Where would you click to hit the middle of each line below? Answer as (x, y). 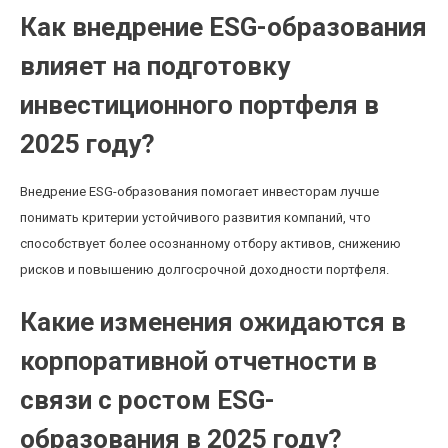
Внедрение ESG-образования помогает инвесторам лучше (199, 191)
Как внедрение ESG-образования (223, 27)
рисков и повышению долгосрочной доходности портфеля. (204, 269)
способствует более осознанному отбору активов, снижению (210, 243)
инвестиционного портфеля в (199, 105)
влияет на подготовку (155, 66)
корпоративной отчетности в (198, 361)
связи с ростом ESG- (147, 400)
